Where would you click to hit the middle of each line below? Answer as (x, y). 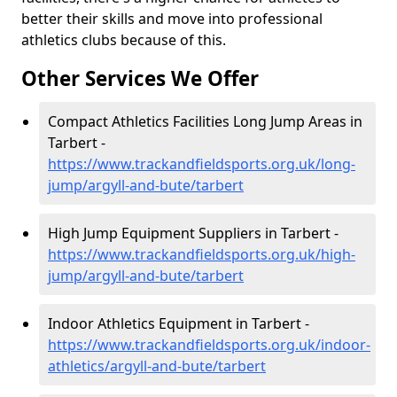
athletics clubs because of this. (124, 40)
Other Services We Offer (140, 78)
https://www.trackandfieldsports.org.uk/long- (202, 164)
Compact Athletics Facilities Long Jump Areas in (205, 121)
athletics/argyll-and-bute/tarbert (157, 366)
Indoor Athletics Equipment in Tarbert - (179, 323)
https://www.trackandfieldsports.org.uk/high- (202, 254)
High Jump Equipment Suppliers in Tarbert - (193, 233)
